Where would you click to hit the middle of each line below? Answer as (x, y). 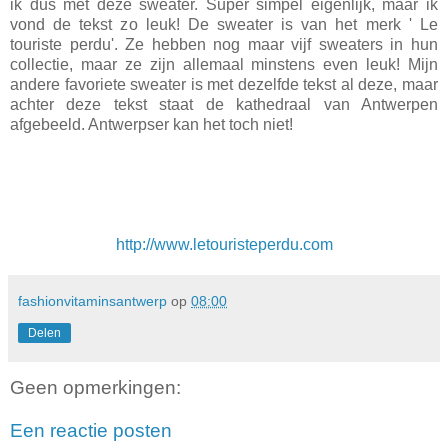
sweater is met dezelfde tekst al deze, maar (282, 85)
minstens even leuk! (325, 65)
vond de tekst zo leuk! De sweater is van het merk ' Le (224, 25)
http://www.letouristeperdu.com (224, 245)
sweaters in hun (375, 45)
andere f (39, 85)
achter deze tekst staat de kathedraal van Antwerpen (224, 105)
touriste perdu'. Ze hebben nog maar (151, 45)
